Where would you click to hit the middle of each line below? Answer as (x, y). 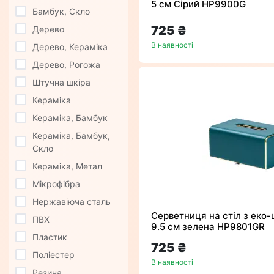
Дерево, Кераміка (70, 47)
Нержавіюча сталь (72, 202)
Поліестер (54, 255)
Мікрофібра (56, 184)
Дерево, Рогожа (66, 65)
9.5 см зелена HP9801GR (208, 227)
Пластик (50, 237)
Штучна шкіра (61, 83)
